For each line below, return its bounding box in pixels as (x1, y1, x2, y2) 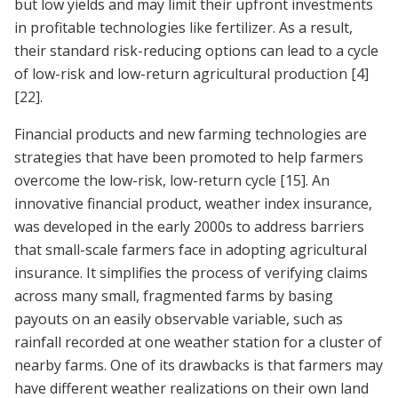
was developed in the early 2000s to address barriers (14, 217, 364, 237)
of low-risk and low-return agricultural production (14, 64, 351, 84)
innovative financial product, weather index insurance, (14, 194, 372, 214)
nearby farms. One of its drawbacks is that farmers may (14, 355, 383, 376)
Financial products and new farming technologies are (14, 124, 367, 145)
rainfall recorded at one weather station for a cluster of (14, 332, 382, 353)
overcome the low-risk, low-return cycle (14, 171, 280, 191)
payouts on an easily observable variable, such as (14, 309, 343, 330)
